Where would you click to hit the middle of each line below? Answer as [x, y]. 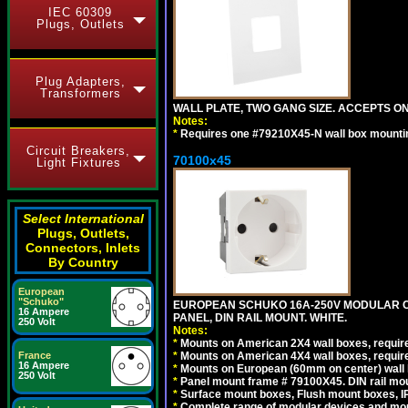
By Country [83, 262]
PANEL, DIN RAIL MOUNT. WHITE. [260, 317]
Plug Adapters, [80, 82]
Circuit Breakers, [78, 151]
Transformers [80, 93]
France [35, 355]
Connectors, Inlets [83, 248]
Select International [83, 219]
